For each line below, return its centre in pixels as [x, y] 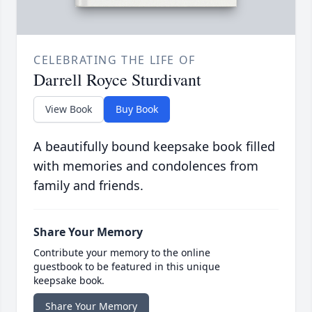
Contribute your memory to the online [122, 253]
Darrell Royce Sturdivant [117, 80]
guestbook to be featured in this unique [127, 267]
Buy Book [137, 109]
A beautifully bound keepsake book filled [154, 147]
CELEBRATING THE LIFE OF [115, 60]
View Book [69, 109]
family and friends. [88, 186]
